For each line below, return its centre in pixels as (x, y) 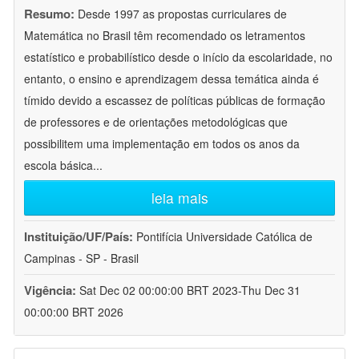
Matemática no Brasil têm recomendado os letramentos (165, 36)
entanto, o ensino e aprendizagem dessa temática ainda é (171, 79)
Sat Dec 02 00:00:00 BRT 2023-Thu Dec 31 (190, 290)
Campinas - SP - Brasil (81, 258)
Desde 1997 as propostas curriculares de (182, 14)
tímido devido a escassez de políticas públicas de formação (175, 101)
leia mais (179, 198)
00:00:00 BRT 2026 (74, 312)
